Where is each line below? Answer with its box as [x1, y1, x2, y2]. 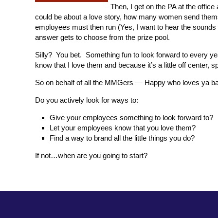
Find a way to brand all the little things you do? [50, 134, 195, 142]
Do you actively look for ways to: [35, 96, 138, 104]
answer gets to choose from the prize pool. [35, 33, 170, 41]
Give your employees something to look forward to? [50, 113, 213, 122]
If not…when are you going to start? [35, 151, 147, 160]
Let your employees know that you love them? [50, 124, 196, 132]
